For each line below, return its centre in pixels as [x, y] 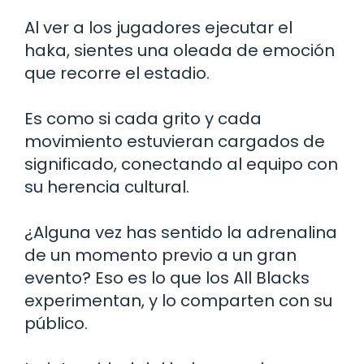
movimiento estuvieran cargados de [175, 142]
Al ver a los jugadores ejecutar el [158, 28]
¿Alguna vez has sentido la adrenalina [181, 233]
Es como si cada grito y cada [143, 119]
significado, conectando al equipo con [181, 165]
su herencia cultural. [107, 187]
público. [56, 324]
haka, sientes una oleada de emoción [180, 51]
